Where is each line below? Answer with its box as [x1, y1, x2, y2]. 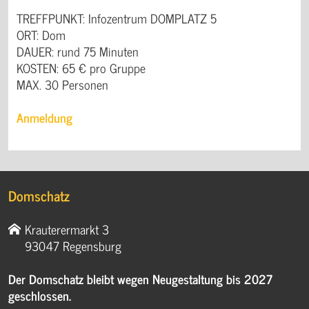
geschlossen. [8, 285, 74, 306]
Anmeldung [17, 107, 72, 128]
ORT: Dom [17, 24, 66, 46]
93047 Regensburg [25, 235, 121, 257]
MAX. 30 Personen [17, 74, 108, 95]
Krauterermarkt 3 [25, 219, 109, 240]
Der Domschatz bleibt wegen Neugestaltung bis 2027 [8, 268, 272, 290]
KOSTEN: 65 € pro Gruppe [17, 57, 146, 79]
